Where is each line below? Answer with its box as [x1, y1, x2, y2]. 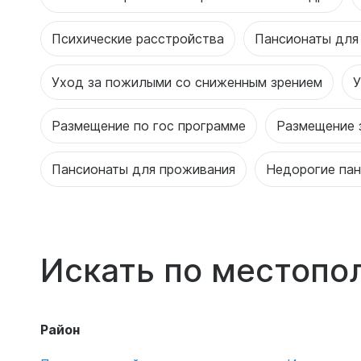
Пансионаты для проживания [52, 160, 235, 177]
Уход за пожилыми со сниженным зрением [52, 73, 322, 90]
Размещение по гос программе [52, 117, 246, 134]
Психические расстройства [52, 30, 224, 47]
